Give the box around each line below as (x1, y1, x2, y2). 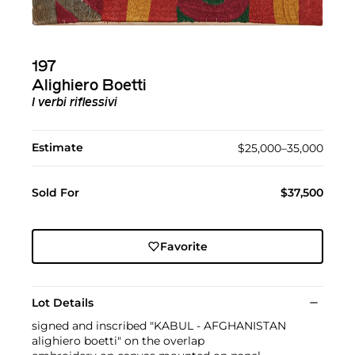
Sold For (32, 185, 79, 200)
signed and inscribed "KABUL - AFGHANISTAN (32, 318, 286, 333)
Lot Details (32, 295, 94, 310)
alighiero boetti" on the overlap (32, 333, 204, 348)
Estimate (32, 139, 83, 155)
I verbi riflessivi (32, 96, 117, 109)
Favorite (159, 239, 208, 254)
